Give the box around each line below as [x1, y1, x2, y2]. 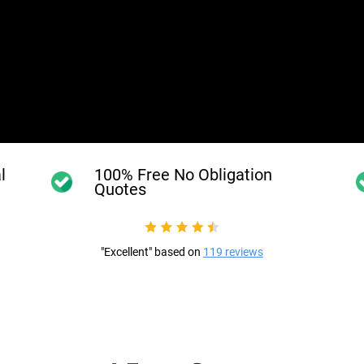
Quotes [93, 180, 146, 199]
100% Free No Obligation [93, 165, 272, 184]
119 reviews [202, 245, 263, 258]
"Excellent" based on [100, 245, 203, 258]
